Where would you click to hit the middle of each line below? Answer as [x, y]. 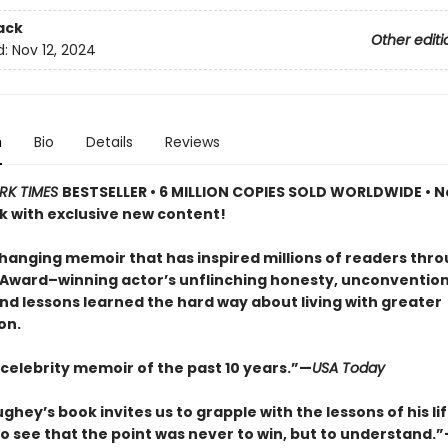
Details [109, 142]
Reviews [192, 142]
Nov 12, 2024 [53, 50]
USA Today [348, 368]
